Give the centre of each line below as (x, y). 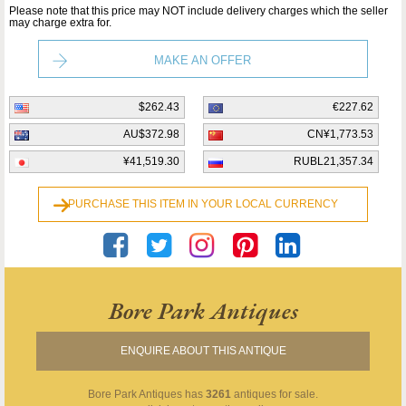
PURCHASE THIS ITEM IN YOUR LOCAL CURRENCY (203, 204)
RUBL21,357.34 (333, 162)
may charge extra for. (60, 23)
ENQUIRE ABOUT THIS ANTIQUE (203, 351)
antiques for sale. (275, 395)
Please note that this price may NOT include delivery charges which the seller (198, 11)
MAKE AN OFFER (203, 61)
